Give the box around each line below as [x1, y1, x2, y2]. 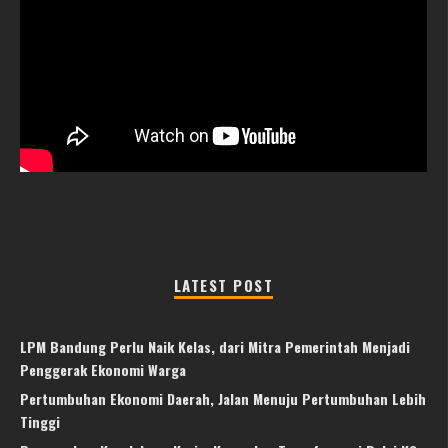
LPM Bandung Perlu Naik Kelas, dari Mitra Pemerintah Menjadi [20, 335, 410, 357]
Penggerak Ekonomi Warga [20, 358, 186, 380]
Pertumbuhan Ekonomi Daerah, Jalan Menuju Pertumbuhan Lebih [20, 387, 426, 409]
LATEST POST [173, 273, 274, 296]
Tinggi [20, 410, 60, 432]
